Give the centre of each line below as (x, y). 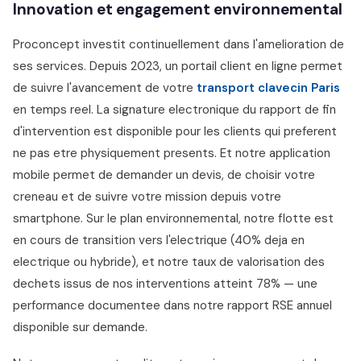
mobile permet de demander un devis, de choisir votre (164, 175)
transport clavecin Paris (268, 88)
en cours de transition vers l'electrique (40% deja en (159, 240)
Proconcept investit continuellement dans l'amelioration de (178, 44)
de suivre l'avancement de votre (105, 88)
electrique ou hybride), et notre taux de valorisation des (169, 262)
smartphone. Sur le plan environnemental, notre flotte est (173, 218)
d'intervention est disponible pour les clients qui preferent (175, 131)
